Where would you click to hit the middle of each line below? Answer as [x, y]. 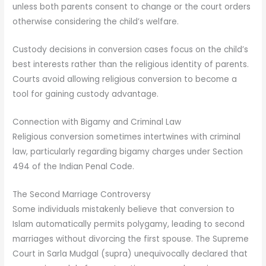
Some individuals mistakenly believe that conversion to [124, 209]
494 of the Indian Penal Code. [74, 166]
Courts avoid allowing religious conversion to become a [125, 80]
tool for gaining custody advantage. [86, 94]
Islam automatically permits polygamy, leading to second [129, 224]
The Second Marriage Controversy [82, 194]
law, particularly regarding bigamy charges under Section [128, 151]
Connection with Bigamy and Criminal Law [97, 122]
